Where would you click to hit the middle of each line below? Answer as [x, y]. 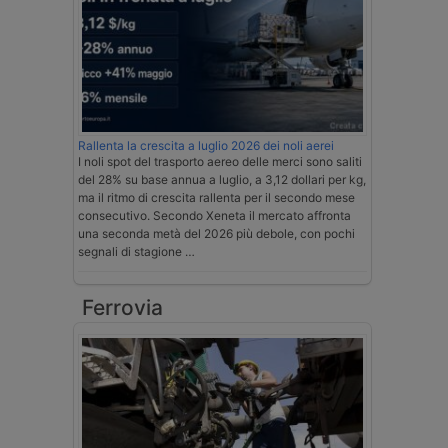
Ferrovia [122, 308]
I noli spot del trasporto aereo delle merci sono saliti [220, 162]
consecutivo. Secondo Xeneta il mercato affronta [214, 216]
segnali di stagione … [136, 252]
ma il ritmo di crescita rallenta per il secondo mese [216, 198]
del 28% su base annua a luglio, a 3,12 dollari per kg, [222, 180]
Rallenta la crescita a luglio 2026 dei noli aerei [206, 146]
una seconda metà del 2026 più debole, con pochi [216, 234]
